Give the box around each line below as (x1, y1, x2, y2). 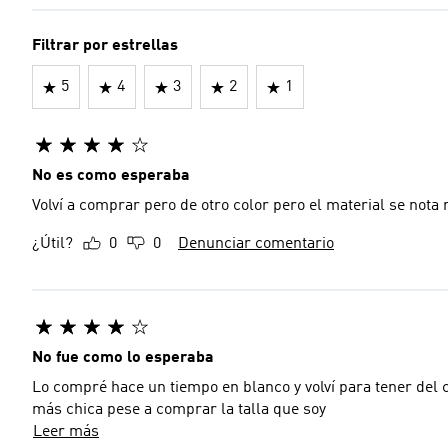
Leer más (33, 424, 99, 440)
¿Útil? (32, 236, 73, 252)
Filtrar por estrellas (32, 38, 178, 54)
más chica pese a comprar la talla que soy (32, 402, 326, 418)
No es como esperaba (32, 168, 190, 184)
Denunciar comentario (178, 236, 334, 252)
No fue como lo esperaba (32, 350, 214, 366)
